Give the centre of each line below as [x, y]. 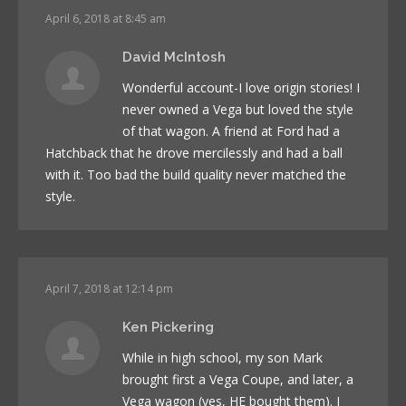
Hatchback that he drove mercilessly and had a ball [194, 152]
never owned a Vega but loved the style [238, 109]
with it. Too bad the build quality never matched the [196, 174]
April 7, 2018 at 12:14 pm [109, 288]
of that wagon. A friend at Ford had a [231, 130]
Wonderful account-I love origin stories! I [241, 87]
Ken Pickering [168, 327]
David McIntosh [174, 57]
